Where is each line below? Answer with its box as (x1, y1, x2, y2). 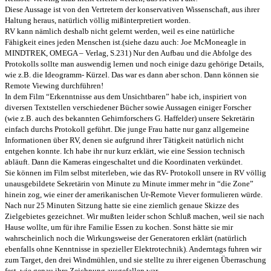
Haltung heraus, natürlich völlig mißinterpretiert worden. (5, 15, 191, 25)
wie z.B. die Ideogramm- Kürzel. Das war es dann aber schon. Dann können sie (5, 70, 259, 79)
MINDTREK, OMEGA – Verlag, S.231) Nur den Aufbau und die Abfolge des (5, 48, 252, 57)
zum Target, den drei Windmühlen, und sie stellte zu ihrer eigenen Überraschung (5, 255, 266, 264)
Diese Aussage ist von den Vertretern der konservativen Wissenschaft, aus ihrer (5, 4, 260, 14)
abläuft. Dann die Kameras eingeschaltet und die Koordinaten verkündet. (5, 157, 243, 166)
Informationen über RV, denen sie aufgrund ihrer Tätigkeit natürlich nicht (5, 135, 244, 145)
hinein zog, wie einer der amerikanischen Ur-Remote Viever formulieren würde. (5, 189, 263, 199)
